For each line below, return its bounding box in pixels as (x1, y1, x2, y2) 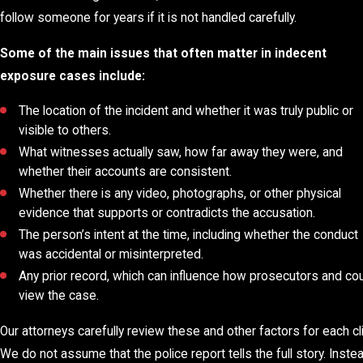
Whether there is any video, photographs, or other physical (19, 186, 342, 202)
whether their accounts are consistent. (19, 164, 233, 180)
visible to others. (19, 123, 112, 139)
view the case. (19, 288, 100, 304)
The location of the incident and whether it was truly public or (19, 104, 354, 119)
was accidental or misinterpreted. (19, 247, 204, 263)
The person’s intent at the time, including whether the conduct (19, 228, 359, 243)
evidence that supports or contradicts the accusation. (19, 206, 316, 221)
